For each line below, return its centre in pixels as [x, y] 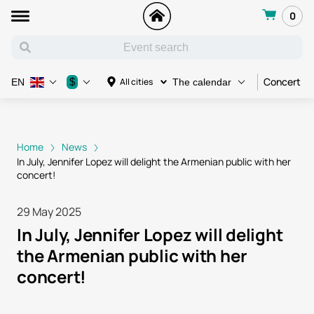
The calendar [202, 82]
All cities [136, 82]
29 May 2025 [49, 212]
